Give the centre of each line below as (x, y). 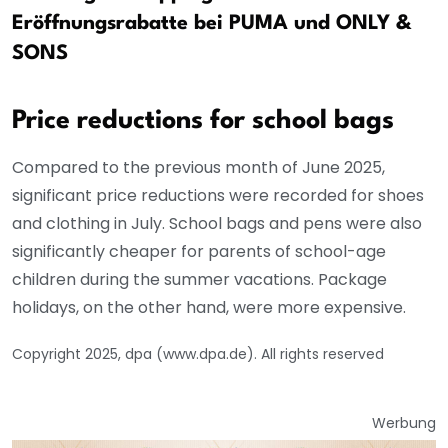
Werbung (404, 423)
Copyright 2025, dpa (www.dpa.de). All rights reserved (198, 354)
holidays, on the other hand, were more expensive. (209, 308)
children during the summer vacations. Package (199, 280)
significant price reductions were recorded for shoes (218, 196)
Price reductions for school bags (203, 121)
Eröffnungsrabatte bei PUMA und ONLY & (211, 24)
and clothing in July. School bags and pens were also (217, 224)
